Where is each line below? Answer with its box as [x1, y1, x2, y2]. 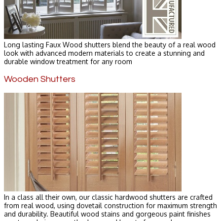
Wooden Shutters [4, 74, 75, 84]
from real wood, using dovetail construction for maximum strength [4, 201, 217, 210]
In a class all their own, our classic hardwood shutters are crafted [4, 192, 213, 201]
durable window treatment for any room [4, 57, 132, 66]
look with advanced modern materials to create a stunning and [4, 48, 205, 57]
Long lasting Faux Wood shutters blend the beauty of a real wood [4, 40, 216, 49]
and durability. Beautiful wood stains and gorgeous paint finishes [4, 209, 211, 218]
